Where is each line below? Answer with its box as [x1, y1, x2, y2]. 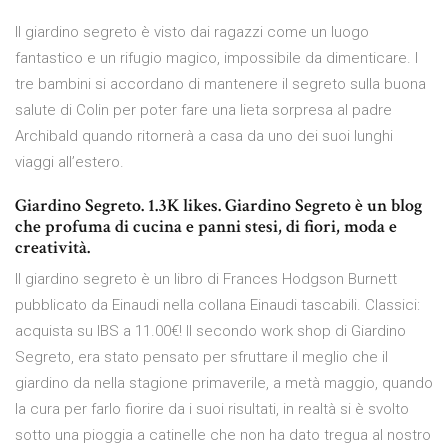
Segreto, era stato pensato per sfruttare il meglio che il [15, 348, 388, 367]
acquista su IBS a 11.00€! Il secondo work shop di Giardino [15, 322, 406, 341]
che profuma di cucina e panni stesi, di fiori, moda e [15, 215, 397, 239]
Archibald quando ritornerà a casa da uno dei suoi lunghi [15, 127, 393, 146]
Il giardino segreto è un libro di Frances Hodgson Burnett [15, 270, 397, 289]
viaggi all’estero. [15, 153, 124, 172]
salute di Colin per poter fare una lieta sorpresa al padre [15, 101, 392, 120]
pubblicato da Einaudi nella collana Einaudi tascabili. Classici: [15, 296, 420, 315]
